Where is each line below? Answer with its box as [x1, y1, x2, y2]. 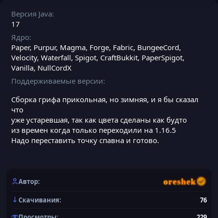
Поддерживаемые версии [11, 75, 103, 86]
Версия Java [11, 8, 52, 18]
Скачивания [18, 195, 59, 204]
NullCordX [37, 62, 72, 73]
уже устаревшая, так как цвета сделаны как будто [11, 114, 187, 125]
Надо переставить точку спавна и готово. [11, 135, 159, 145]
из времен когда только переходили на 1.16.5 [11, 125, 176, 135]
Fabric [113, 42, 133, 52]
